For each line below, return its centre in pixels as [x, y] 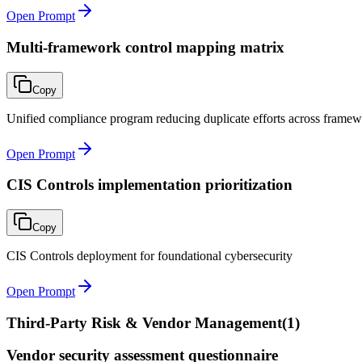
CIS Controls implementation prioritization [149, 185]
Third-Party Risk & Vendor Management [144, 322]
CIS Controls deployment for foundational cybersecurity [149, 256]
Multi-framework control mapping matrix [145, 47]
